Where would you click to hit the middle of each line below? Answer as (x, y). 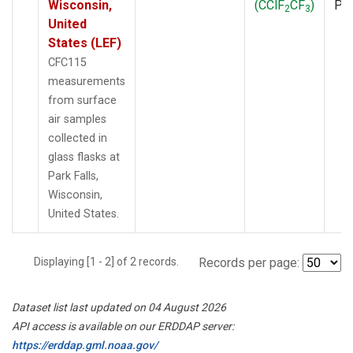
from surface (82, 100)
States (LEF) (85, 43)
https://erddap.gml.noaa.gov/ (85, 345)
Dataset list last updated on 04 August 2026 (119, 307)
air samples (77, 119)
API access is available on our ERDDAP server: (123, 326)
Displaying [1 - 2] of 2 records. (111, 261)
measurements (87, 81)
